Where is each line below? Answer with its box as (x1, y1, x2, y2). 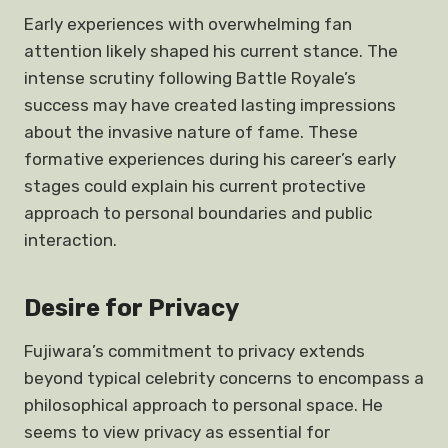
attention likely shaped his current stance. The (24, 41, 398, 61)
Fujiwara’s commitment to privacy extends (24, 341, 365, 361)
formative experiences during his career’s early (24, 149, 396, 169)
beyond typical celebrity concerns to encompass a (24, 368, 424, 388)
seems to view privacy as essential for (24, 422, 330, 442)
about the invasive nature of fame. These (24, 122, 358, 142)
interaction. (24, 230, 117, 250)
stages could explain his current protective (24, 176, 366, 196)
